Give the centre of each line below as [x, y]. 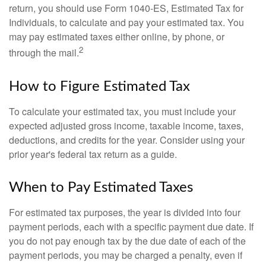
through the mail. [44, 53]
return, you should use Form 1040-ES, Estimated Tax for [126, 8]
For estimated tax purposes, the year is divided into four [125, 212]
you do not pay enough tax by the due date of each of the [127, 240]
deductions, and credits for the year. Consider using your [127, 140]
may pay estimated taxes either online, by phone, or [117, 37]
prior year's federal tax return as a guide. [93, 154]
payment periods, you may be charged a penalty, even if [126, 255]
